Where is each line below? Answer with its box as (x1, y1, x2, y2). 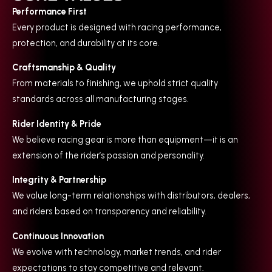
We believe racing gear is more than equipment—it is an (12, 134, 238, 145)
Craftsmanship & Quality (12, 62, 116, 73)
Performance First (12, 6, 87, 17)
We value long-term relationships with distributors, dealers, (12, 190, 250, 202)
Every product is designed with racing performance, (12, 22, 222, 33)
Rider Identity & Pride (12, 118, 101, 129)
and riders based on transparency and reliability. (12, 206, 206, 217)
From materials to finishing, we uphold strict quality (12, 78, 218, 89)
